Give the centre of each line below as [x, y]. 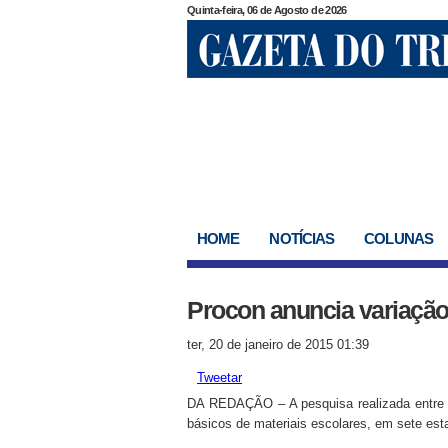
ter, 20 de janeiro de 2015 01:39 [278, 344]
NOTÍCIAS [302, 238]
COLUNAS [398, 238]
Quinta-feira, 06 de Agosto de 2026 [267, 10]
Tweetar [219, 377]
